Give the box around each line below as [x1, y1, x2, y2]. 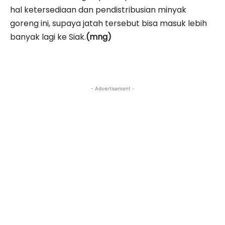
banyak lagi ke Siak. [10, 31, 86, 43]
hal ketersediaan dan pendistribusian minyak [10, 4, 186, 16]
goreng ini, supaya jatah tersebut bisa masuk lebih [10, 17, 207, 29]
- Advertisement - [90, 85, 135, 91]
